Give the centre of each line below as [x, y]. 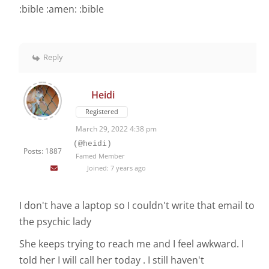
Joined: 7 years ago [115, 168]
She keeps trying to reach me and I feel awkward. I [131, 244]
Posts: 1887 [43, 151]
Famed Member [100, 156]
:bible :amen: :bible [62, 9]
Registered [102, 112]
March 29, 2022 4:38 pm [116, 129]
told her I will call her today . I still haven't [112, 260]
